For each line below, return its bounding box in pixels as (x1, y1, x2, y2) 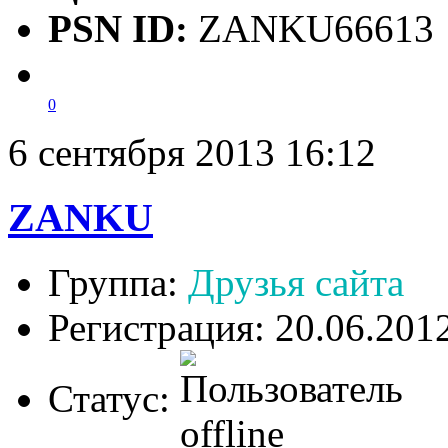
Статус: (48, 376, 180, 420)
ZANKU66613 (198, 7, 434, 51)
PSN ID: (48, 7, 198, 51)
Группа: (48, 260, 188, 304)
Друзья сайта (188, 260, 404, 304)
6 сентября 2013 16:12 (8, 131, 376, 175)
